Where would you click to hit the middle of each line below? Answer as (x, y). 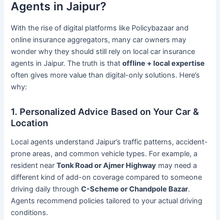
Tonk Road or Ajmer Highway (107, 166)
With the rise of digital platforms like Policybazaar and (100, 28)
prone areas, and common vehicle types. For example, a (104, 154)
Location (30, 123)
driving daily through (46, 189)
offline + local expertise (164, 63)
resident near (34, 166)
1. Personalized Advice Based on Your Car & (105, 112)
